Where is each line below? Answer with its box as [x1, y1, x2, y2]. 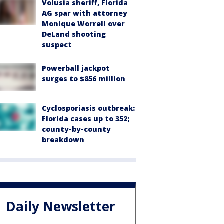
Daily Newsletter [6, 197, 115, 216]
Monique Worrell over [42, 18, 125, 28]
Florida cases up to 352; [42, 113, 129, 123]
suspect [42, 39, 72, 49]
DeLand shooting [42, 29, 106, 39]
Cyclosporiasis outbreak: [42, 103, 135, 113]
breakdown [42, 134, 84, 144]
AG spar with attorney [42, 8, 127, 18]
